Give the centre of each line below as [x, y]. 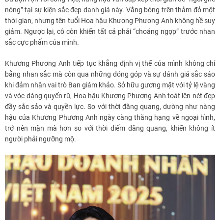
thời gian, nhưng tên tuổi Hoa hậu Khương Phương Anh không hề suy [110, 21]
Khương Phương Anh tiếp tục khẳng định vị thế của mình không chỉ [110, 64]
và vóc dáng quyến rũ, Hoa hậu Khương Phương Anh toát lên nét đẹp [110, 96]
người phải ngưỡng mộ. [41, 139]
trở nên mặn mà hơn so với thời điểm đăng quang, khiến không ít [110, 128]
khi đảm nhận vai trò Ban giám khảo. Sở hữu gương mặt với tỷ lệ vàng [110, 85]
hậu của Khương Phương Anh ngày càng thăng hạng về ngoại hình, [110, 118]
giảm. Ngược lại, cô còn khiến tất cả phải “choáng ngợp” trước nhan [110, 32]
